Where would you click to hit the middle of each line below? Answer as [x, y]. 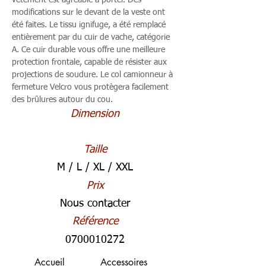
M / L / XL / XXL [95, 167]
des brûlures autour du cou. [62, 100]
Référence [95, 221]
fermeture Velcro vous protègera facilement [90, 87]
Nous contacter [95, 204]
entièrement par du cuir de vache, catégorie [91, 37]
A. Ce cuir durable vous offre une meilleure [88, 50]
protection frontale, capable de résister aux [89, 62]
